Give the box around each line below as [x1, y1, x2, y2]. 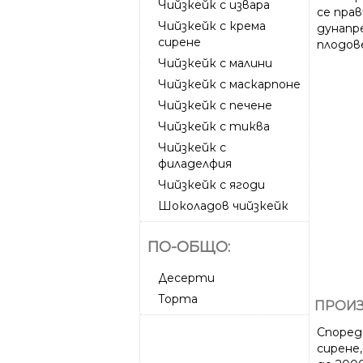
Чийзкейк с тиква [158, 118, 270, 134]
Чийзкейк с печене [158, 97, 272, 113]
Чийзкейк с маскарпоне [158, 76, 301, 92]
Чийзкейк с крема [158, 18, 266, 33]
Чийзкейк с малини [158, 55, 272, 70]
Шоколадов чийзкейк [158, 198, 288, 213]
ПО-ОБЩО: [147, 237, 230, 256]
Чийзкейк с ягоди [158, 177, 265, 192]
